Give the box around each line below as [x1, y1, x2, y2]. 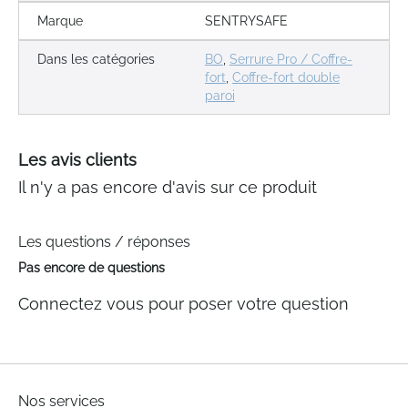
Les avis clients [18, 150, 137, 170]
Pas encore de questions [18, 260, 165, 276]
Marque [37, 14, 83, 29]
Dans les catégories [37, 52, 155, 67]
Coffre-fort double [231, 70, 340, 86]
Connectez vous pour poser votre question [18, 294, 349, 314]
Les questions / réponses [18, 233, 190, 251]
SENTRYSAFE [204, 14, 288, 29]
